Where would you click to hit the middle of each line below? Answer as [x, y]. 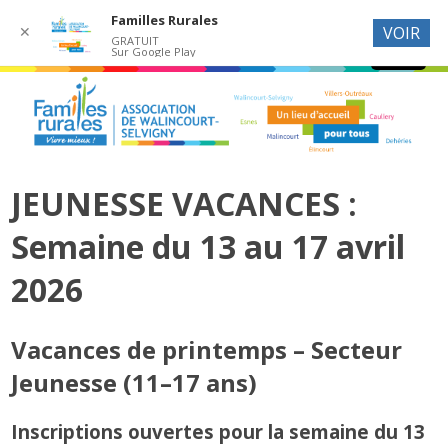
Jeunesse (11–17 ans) [134, 382]
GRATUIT [134, 40]
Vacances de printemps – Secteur [207, 349]
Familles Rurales [164, 20]
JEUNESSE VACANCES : [184, 204]
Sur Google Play [153, 51]
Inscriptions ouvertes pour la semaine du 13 [218, 431]
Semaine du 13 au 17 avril [208, 247]
